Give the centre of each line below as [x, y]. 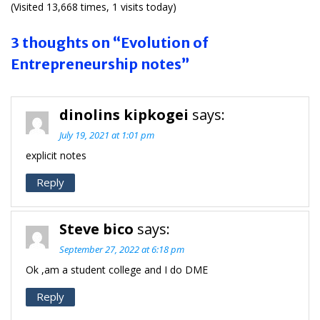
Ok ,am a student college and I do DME [117, 269]
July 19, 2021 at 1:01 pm [107, 135]
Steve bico [96, 229]
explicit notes [56, 155]
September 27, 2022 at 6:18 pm [122, 249]
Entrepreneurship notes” [100, 64]
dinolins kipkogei [124, 114]
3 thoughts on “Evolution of [110, 42]
